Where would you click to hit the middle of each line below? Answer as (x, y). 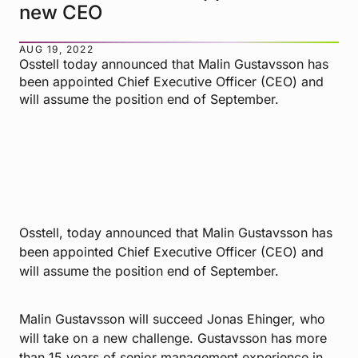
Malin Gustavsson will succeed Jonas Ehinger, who (172, 319)
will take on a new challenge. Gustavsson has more (173, 338)
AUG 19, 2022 (57, 50)
